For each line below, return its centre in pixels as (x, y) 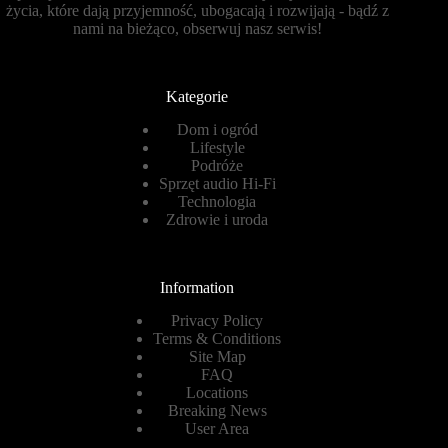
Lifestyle (217, 148)
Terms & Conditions (217, 339)
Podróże (217, 166)
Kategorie (197, 97)
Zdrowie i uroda (217, 220)
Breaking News (217, 411)
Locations (217, 393)
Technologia (217, 202)
